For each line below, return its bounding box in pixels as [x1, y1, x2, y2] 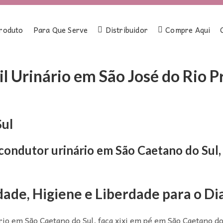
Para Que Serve [33, 24, 88, 36]
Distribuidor [105, 24, 148, 36]
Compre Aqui [165, 24, 211, 36]
